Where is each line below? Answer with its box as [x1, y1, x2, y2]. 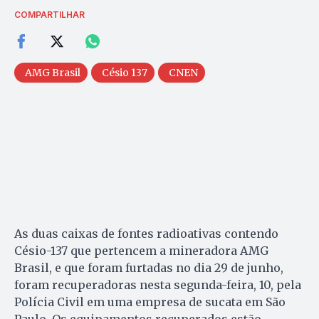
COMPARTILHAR [14, 9, 85, 21]
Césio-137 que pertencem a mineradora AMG [14, 244, 268, 258]
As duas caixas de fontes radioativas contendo [14, 226, 278, 241]
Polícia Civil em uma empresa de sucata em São [14, 295, 286, 310]
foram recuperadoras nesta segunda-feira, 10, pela [14, 278, 301, 293]
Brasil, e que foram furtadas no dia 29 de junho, [14, 261, 283, 276]
